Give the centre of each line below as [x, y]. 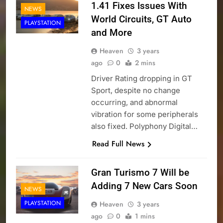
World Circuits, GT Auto [141, 19]
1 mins [145, 216]
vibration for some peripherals [144, 114]
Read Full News [118, 144]
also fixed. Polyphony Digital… [144, 126]
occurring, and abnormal [134, 103]
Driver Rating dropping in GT [141, 79]
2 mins [145, 63]
